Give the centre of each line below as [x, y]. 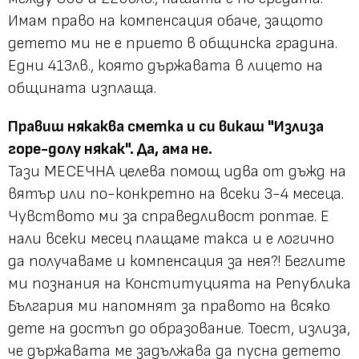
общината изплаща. [82, 88]
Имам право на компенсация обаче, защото [165, 20]
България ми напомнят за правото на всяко [169, 306]
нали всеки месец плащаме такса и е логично [171, 238]
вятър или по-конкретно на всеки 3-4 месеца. [176, 194]
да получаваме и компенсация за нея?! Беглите [177, 261]
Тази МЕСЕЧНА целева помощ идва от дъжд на [177, 171]
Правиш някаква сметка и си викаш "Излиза [166, 126]
